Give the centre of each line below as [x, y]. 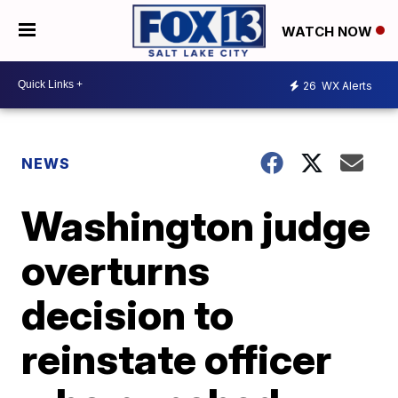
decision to [128, 314]
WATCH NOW [329, 31]
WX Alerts [346, 86]
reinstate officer [177, 358]
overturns [116, 270]
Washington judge [196, 225]
